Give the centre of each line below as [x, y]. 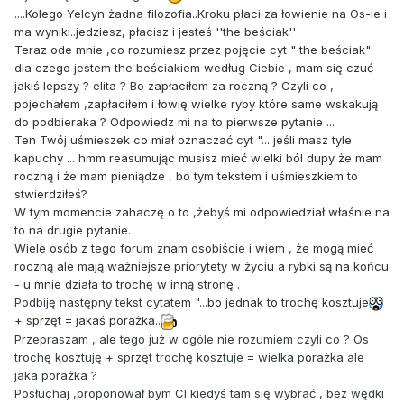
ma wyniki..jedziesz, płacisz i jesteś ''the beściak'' [155, 32]
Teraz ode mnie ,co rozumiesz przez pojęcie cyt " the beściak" [193, 50]
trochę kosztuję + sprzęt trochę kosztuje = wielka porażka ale [189, 358]
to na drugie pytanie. [73, 230]
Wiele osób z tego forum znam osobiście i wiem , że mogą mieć [194, 248]
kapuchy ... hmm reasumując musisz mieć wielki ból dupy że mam [198, 158]
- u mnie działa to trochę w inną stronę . [127, 285]
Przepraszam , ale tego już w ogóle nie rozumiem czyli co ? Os [192, 340]
